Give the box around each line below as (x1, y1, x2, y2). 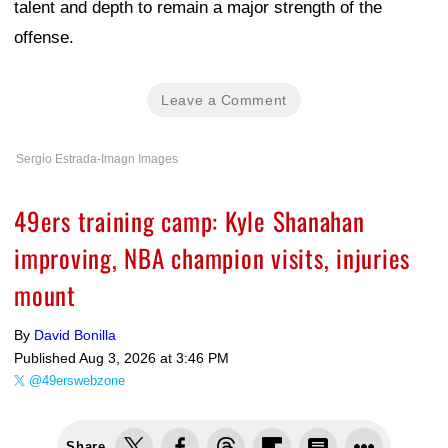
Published (14, 350, 79, 367)
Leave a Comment (161, 92, 287, 109)
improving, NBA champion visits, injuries (14, 239, 410, 277)
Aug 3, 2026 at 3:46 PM (79, 350, 229, 367)
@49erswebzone (29, 373, 125, 389)
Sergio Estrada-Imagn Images (16, 152, 178, 167)
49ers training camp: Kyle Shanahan (14, 202, 365, 240)
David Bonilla (34, 327, 116, 344)
